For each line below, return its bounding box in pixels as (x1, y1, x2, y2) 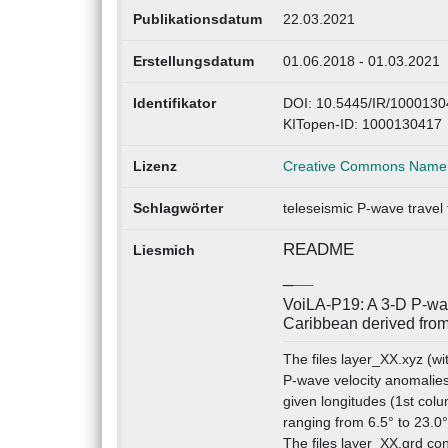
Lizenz (132, 158, 177, 175)
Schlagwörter (132, 200, 223, 217)
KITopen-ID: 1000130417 (282, 116, 442, 133)
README (282, 240, 354, 260)
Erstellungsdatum (132, 53, 254, 70)
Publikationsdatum (132, 11, 262, 28)
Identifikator (132, 95, 216, 112)
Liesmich (132, 242, 195, 259)
